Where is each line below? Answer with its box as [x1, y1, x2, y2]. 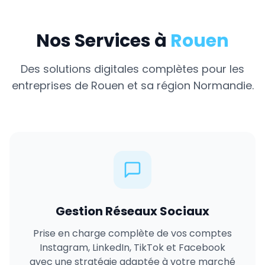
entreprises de [11, 78, 91, 93]
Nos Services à [36, 28, 170, 53]
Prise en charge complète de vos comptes [33, 227, 232, 240]
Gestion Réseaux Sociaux [56, 203, 209, 219]
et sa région [124, 78, 193, 93]
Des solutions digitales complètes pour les [21, 62, 244, 76]
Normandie [193, 78, 252, 93]
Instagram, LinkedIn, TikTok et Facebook [40, 241, 225, 254]
